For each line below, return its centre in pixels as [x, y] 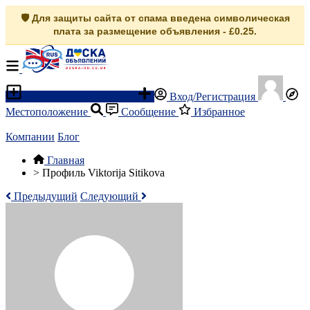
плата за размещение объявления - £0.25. [155, 31]
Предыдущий [44, 196]
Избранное [218, 112]
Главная [66, 160]
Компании [30, 137]
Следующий [111, 196]
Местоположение [48, 112]
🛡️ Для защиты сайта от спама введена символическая [155, 18]
